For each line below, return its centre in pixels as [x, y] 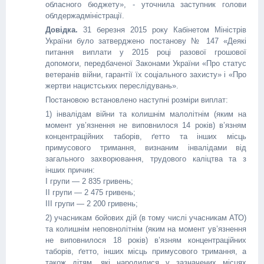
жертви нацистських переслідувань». [112, 86]
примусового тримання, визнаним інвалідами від [146, 148]
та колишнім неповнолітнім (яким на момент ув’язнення [146, 229]
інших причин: [70, 170]
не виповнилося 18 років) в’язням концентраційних [146, 240]
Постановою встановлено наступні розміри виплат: [137, 100]
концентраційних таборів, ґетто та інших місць [146, 136]
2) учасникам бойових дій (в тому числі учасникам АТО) [146, 218]
